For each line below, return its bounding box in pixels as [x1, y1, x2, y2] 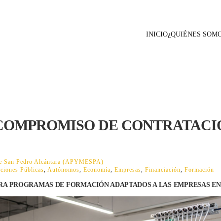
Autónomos [47, 166, 79, 174]
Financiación [145, 166, 181, 174]
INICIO [146, 30, 168, 38]
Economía [83, 166, 110, 174]
